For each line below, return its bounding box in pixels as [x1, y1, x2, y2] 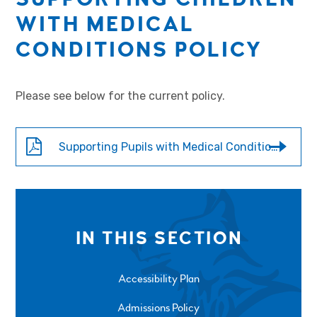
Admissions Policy [117, 300, 200, 315]
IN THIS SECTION [75, 227, 243, 250]
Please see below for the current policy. [16, 88, 226, 103]
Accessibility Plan [117, 271, 200, 286]
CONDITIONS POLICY [16, 35, 263, 63]
